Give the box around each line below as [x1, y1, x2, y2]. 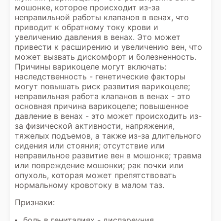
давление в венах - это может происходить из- [15, 111, 202, 121]
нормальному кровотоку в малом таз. [15, 180, 164, 190]
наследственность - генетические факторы [15, 72, 185, 81]
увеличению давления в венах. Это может [15, 32, 181, 42]
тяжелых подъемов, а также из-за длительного [15, 131, 201, 141]
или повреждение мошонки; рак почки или [15, 160, 184, 170]
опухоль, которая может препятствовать [15, 170, 177, 180]
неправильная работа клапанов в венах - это [15, 91, 190, 101]
